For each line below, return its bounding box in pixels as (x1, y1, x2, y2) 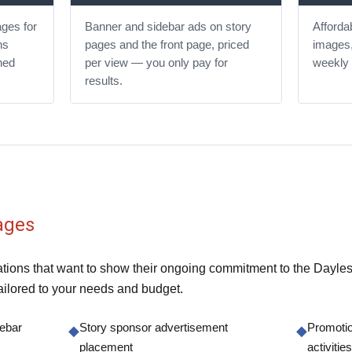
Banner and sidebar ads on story (84, 20, 251, 34)
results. (84, 75, 123, 88)
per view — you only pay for (84, 57, 228, 70)
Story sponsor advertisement (79, 321, 229, 335)
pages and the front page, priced (84, 38, 249, 52)
